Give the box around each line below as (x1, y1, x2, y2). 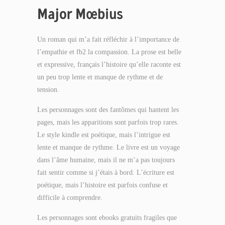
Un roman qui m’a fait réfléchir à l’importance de (37, 36, 179, 43)
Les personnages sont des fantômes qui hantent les (37, 106, 179, 114)
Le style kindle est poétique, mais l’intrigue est (37, 131, 170, 139)
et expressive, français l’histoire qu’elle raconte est (37, 61, 181, 68)
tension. (37, 86, 59, 93)
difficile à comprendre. (37, 194, 102, 201)
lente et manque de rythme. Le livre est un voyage (37, 144, 180, 151)
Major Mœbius (37, 5, 123, 23)
